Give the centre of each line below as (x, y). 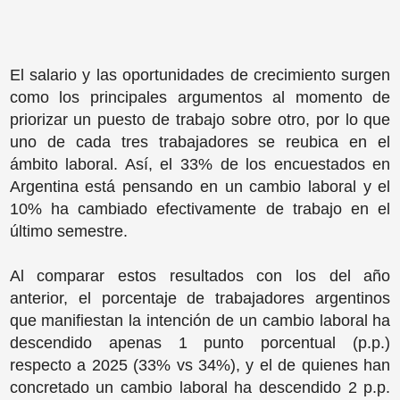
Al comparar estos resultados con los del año (200, 275)
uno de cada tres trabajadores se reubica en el (200, 142)
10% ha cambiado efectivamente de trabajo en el (200, 208)
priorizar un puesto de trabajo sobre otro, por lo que (200, 119)
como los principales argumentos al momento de (200, 97)
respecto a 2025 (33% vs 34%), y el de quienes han (200, 365)
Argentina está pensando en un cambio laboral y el (200, 186)
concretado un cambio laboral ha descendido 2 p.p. (200, 387)
